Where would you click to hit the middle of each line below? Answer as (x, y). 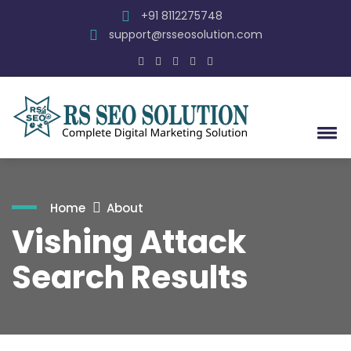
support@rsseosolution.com (184, 34)
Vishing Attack (129, 242)
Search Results (130, 277)
